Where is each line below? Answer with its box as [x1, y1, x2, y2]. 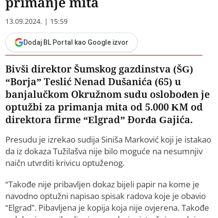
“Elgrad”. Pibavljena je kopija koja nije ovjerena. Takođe [5, 202, 210, 214]
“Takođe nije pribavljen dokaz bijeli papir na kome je [5, 179, 200, 190]
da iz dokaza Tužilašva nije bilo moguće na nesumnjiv [5, 145, 203, 157]
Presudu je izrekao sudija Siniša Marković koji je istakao [5, 134, 212, 145]
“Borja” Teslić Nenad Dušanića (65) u [5, 75, 182, 89]
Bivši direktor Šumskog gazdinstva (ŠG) [5, 62, 194, 76]
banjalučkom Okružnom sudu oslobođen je [5, 88, 210, 101]
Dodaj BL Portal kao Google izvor [23, 38, 129, 47]
